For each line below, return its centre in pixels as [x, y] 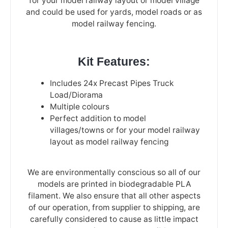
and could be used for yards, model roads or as [114, 12]
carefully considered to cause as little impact [114, 219]
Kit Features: [114, 62]
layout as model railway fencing [109, 141]
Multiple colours [79, 106]
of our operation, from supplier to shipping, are [114, 207]
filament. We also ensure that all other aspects [114, 195]
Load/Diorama [76, 95]
